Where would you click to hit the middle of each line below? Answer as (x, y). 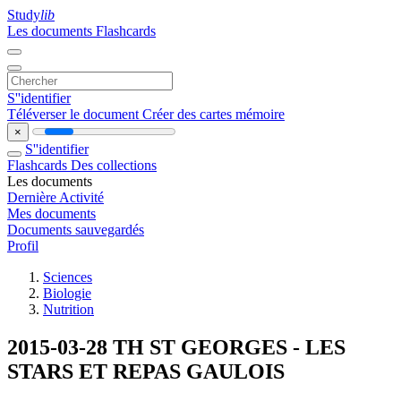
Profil (23, 246)
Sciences (68, 277)
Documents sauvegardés (76, 230)
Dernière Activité (55, 197)
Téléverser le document (75, 114)
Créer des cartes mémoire (213, 114)
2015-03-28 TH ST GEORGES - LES (176, 347)
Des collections (114, 165)
